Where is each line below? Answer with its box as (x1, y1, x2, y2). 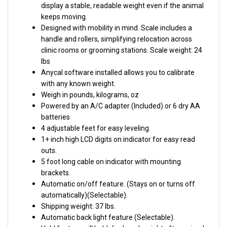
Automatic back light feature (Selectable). (41, 204, 175, 213)
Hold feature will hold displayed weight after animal (41, 215, 204, 224)
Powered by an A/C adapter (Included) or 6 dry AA (41, 93, 200, 101)
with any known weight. (41, 70, 116, 79)
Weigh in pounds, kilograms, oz (41, 82, 139, 90)
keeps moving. (41, 4, 87, 12)
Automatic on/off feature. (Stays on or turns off (41, 171, 195, 179)
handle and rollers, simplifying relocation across (41, 26, 192, 34)
